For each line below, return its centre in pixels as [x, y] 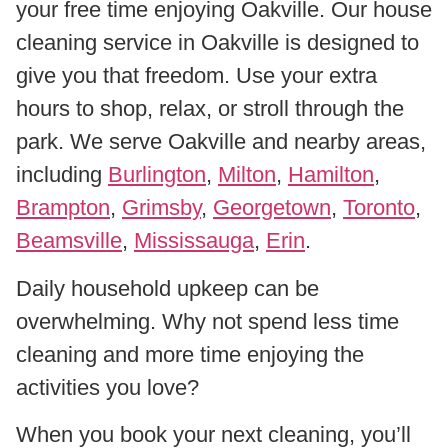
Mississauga [194, 241]
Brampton [63, 208]
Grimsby [161, 208]
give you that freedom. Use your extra [196, 76]
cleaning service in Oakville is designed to [217, 43]
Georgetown [272, 208]
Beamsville [69, 241]
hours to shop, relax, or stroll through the [210, 109]
